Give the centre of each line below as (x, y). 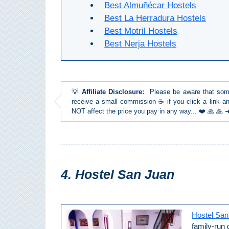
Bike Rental (34, 206)
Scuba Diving (34, 81)
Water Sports (34, 106)
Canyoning (34, 156)
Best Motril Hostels (141, 31)
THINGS (28, 6)
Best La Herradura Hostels (155, 18)
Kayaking (34, 131)
